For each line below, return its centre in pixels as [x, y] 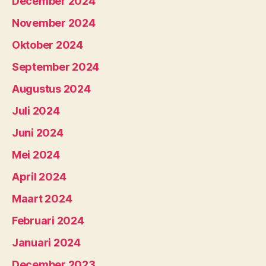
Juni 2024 [38, 132]
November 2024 [54, 23]
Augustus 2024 [51, 88]
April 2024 [39, 176]
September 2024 [56, 66]
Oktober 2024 [47, 45]
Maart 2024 [42, 198]
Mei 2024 [36, 154]
